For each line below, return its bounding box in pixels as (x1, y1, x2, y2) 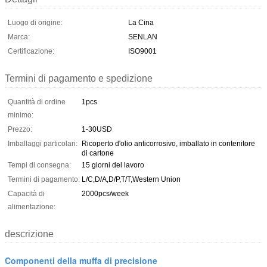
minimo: (8, 110, 33, 119)
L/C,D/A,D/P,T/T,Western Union (82, 175, 181, 184)
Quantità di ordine (8, 97, 66, 106)
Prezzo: (8, 125, 32, 133)
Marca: (8, 32, 30, 41)
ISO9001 (128, 46, 157, 55)
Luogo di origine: (8, 18, 63, 27)
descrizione (5, 228, 54, 239)
